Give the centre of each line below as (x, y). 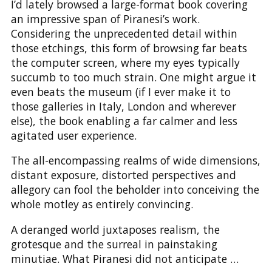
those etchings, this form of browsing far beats (129, 48)
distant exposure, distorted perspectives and (123, 175)
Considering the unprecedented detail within (124, 33)
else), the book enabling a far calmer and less (124, 121)
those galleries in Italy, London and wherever (123, 106)
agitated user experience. (73, 135)
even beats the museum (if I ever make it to (121, 91)
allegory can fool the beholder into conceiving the (135, 190)
